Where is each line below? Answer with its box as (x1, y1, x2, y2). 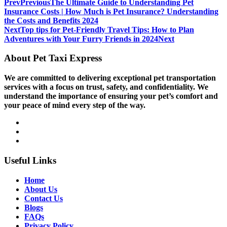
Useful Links (4, 155, 56, 166)
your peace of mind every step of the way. (4, 101, 145, 110)
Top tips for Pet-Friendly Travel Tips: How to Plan (20, 25, 194, 34)
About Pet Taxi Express (4, 53, 102, 64)
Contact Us (24, 194, 63, 203)
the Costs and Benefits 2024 (4, 16, 98, 25)
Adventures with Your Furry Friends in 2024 (4, 34, 158, 43)
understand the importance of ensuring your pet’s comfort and (4, 92, 218, 101)
